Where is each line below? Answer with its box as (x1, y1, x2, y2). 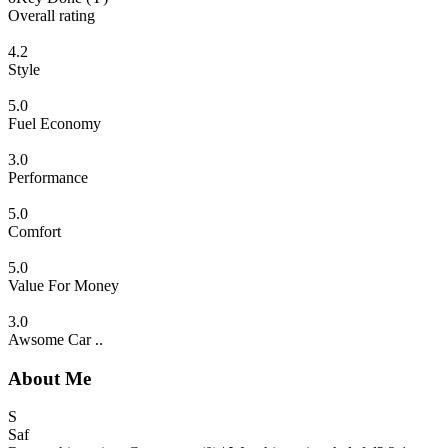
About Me (8, 367, 91, 389)
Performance (8, 168, 88, 186)
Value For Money (8, 276, 119, 294)
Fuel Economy (8, 114, 101, 132)
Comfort (8, 222, 61, 240)
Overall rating (8, 6, 95, 24)
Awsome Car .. (8, 330, 103, 348)
